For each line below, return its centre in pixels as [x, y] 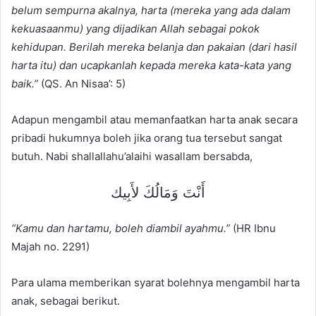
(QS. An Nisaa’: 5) [82, 84]
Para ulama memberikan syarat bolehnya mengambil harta [156, 283]
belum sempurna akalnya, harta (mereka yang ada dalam [151, 11]
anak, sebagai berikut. [66, 301]
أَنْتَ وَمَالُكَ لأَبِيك [158, 193]
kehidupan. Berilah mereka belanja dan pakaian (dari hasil [154, 47]
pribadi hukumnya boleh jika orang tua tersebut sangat [147, 138]
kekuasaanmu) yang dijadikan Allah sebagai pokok [135, 29]
